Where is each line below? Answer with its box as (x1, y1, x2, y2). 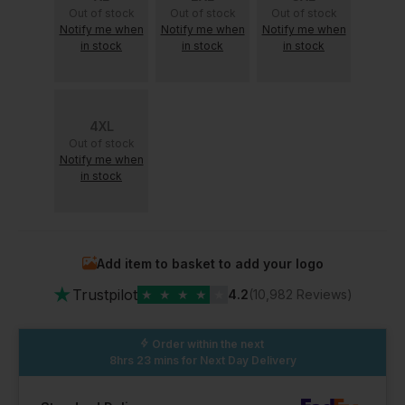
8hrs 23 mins (108, 353, 179, 367)
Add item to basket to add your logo (96, 255, 324, 271)
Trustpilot (72, 285, 137, 304)
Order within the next (152, 336, 264, 351)
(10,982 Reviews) (249, 286, 353, 302)
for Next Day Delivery (178, 353, 297, 367)
